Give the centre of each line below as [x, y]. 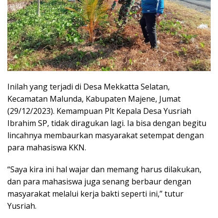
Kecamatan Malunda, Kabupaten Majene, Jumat [94, 99]
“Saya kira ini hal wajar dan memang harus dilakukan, [104, 169]
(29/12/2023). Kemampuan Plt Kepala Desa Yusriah [99, 111]
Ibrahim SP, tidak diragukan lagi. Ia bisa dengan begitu [107, 123]
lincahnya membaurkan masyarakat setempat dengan [106, 135]
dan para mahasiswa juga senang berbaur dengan [99, 181]
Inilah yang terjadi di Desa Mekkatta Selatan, [89, 86]
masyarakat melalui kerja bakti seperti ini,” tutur [95, 193]
